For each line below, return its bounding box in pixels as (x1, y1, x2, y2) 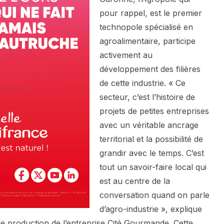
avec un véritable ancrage (99, 120, 198, 130)
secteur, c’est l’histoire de (99, 92, 195, 102)
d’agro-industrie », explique (99, 204, 202, 214)
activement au (99, 50, 152, 60)
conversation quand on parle (99, 190, 209, 200)
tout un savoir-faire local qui (99, 162, 206, 172)
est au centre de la (99, 176, 170, 186)
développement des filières (99, 64, 200, 74)
